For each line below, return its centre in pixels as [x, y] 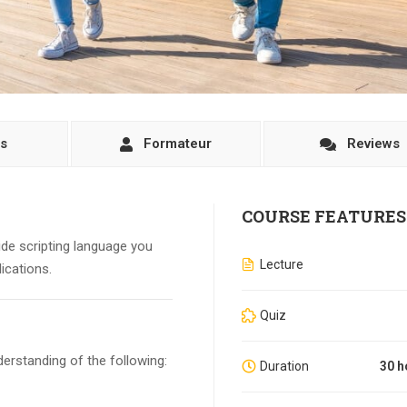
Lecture [281, 265]
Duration [284, 367]
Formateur [177, 144]
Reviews [373, 144]
